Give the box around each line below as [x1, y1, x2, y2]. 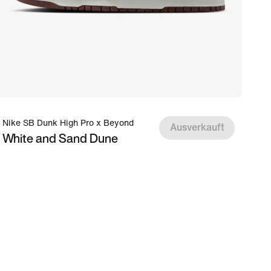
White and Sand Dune [2, 129, 118, 147]
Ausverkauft [169, 122, 224, 133]
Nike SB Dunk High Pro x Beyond [2, 119, 134, 128]
